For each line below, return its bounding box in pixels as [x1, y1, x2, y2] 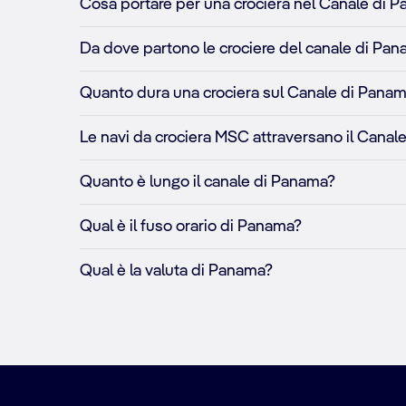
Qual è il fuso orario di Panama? [80, 217, 302, 235]
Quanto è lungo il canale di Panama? [80, 173, 335, 190]
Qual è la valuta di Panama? [80, 262, 273, 279]
